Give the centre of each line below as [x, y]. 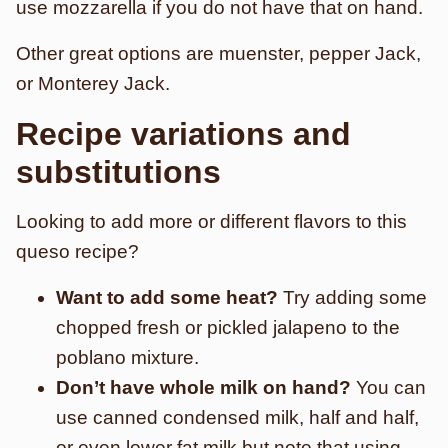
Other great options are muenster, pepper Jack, [218, 53]
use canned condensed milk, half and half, [237, 417]
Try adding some [352, 297]
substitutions [118, 172]
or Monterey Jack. [93, 83]
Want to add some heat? [167, 297]
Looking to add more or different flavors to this [211, 221]
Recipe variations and [183, 134]
